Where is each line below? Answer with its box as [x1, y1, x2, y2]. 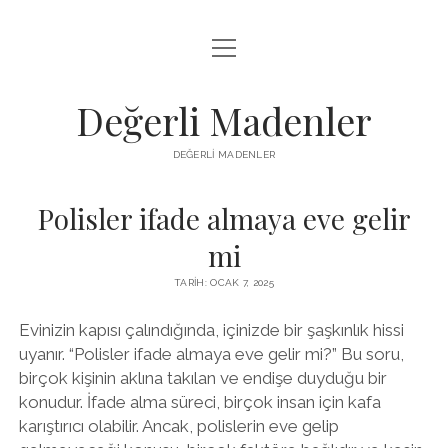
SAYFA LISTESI [182, 134, 266, 148]
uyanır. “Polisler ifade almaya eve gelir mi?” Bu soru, [18, 343, 404, 364]
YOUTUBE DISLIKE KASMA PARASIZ [120, 176, 328, 190]
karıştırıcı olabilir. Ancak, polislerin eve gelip [18, 415, 339, 436]
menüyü [211, 38, 257, 53]
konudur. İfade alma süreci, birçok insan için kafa [18, 391, 381, 412]
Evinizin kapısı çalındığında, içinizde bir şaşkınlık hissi [18, 319, 404, 340]
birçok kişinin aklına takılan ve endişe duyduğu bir [18, 367, 387, 388]
